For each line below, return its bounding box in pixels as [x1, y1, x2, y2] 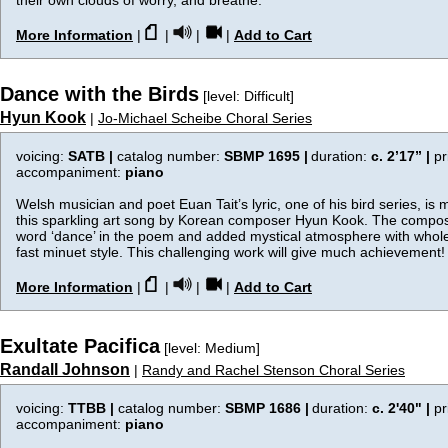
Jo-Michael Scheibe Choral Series [98, 110, 312, 126]
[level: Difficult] [199, 88, 294, 104]
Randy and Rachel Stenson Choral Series [142, 362, 405, 378]
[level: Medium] [160, 340, 260, 356]
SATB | [68, 148, 117, 164]
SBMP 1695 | [224, 148, 308, 164]
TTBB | [68, 400, 118, 416]
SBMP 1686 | [225, 400, 309, 416]
